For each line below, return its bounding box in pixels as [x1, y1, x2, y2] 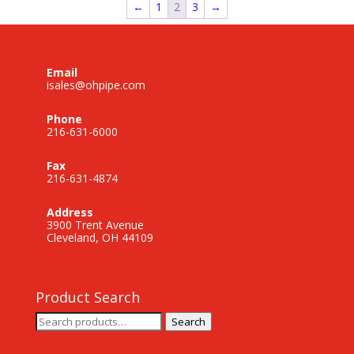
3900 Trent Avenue [46, 217, 144, 232]
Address [46, 204, 93, 220]
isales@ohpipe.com [46, 77, 145, 92]
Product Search [35, 288, 140, 307]
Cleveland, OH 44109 [46, 229, 153, 245]
